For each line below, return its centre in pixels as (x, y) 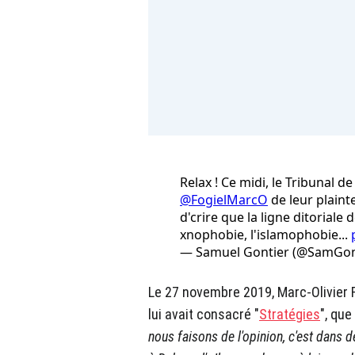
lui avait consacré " (204, 315)
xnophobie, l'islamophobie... (265, 235)
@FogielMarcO (224, 200)
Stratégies (290, 315)
